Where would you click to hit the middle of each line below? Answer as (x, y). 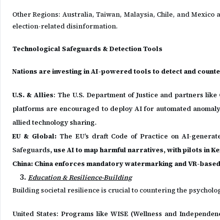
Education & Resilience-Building (80, 178)
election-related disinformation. (65, 26)
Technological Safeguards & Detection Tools (87, 49)
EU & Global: (35, 136)
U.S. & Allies (33, 95)
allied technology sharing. (55, 123)
